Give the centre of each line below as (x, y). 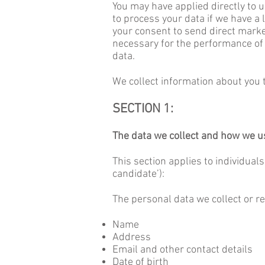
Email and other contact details (182, 250)
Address (132, 237)
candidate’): (138, 174)
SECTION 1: (143, 109)
